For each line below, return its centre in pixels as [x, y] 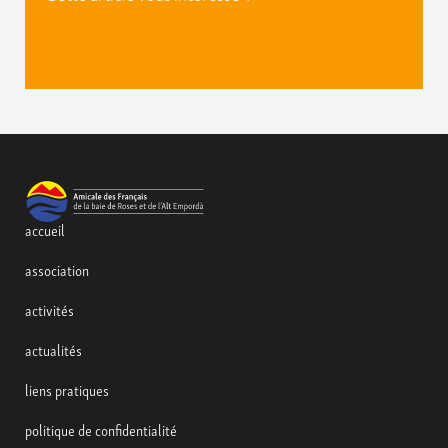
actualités [53, 349]
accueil [45, 229]
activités [49, 309]
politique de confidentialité [101, 429]
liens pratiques [67, 389]
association [57, 269]
